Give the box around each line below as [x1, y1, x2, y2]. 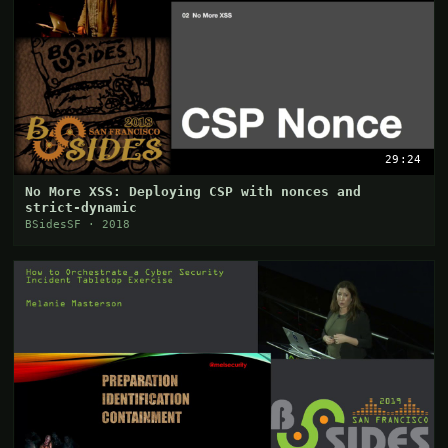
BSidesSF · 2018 [25, 218, 131, 232]
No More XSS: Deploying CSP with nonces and [25, 184, 362, 200]
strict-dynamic [25, 200, 138, 216]
